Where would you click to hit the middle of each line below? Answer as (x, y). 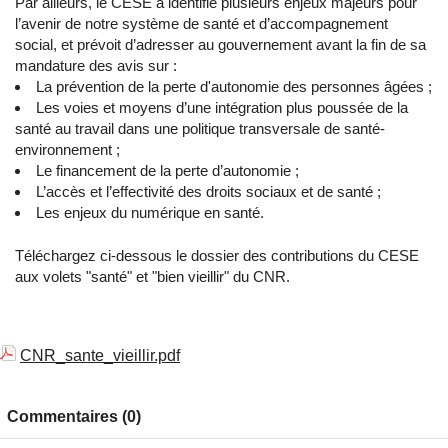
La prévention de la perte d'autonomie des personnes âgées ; (234, 87)
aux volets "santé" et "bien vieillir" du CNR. (152, 277)
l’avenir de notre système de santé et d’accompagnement (201, 24)
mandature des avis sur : (98, 66)
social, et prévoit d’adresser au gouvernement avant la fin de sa (220, 45)
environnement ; (69, 150)
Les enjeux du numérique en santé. (152, 213)
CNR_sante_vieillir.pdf (100, 356)
